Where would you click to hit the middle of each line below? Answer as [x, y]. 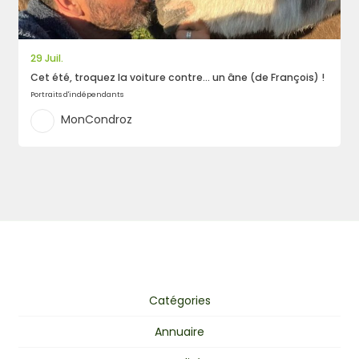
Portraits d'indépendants [77, 95]
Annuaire [179, 332]
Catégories [179, 301]
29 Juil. [47, 58]
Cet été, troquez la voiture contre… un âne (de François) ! [178, 78]
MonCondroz [96, 119]
